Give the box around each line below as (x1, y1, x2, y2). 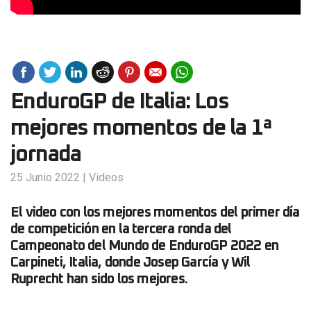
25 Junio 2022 (10, 170, 80, 184)
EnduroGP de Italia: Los (10, 90, 229, 113)
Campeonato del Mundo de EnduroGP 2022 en (10, 238, 279, 253)
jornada (10, 143, 81, 166)
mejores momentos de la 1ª (10, 117, 271, 140)
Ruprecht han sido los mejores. (10, 271, 187, 286)
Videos (89, 170, 124, 184)
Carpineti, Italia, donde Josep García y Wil (10, 255, 251, 269)
